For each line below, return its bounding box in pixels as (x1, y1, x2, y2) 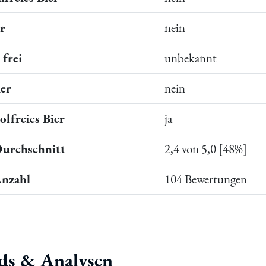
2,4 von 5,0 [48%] (164, 141, 248, 157)
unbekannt (164, 50, 217, 66)
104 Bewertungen (164, 171, 248, 188)
